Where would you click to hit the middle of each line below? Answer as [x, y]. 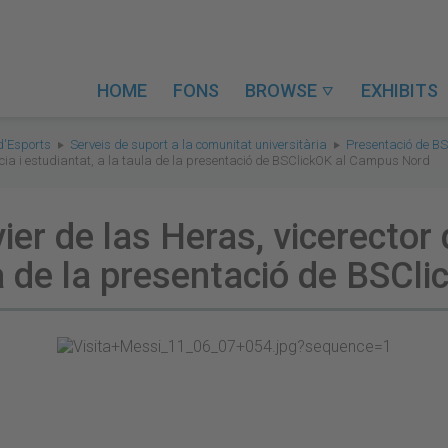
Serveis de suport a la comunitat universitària [198, 144]
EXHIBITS [399, 90]
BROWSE [283, 90]
